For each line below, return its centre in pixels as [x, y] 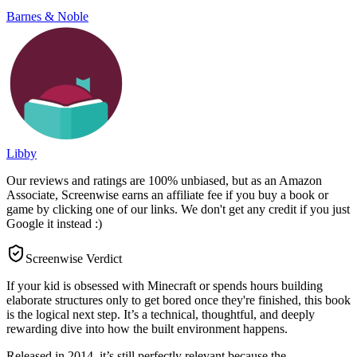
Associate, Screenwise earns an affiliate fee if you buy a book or [167, 195]
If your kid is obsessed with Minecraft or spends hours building [165, 286]
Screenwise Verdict [74, 259]
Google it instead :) [54, 224]
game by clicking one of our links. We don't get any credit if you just [178, 210]
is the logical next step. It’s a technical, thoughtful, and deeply [161, 315]
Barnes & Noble [47, 17]
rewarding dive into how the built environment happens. [147, 329]
